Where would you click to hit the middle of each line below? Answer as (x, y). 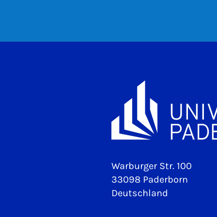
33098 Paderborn (150, 180)
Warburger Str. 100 (152, 166)
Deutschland (140, 193)
